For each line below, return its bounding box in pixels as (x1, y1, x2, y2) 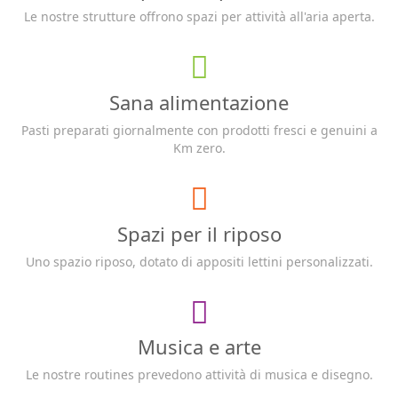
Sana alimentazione (109, 88, 289, 115)
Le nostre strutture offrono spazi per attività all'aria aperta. (23, 7, 375, 25)
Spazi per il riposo (116, 219, 282, 247)
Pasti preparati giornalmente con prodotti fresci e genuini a (20, 121, 378, 139)
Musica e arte (137, 332, 261, 360)
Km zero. (172, 139, 226, 156)
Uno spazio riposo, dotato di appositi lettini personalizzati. (25, 252, 373, 270)
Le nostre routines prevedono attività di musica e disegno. (25, 365, 373, 383)
